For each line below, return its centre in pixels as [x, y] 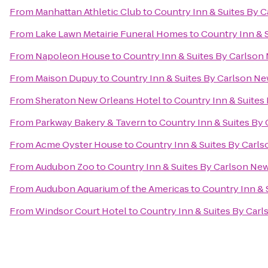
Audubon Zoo [65, 167]
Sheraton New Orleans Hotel [98, 100]
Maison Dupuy [67, 78]
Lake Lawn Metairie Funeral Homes [112, 34]
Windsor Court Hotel [81, 211]
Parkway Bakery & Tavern [91, 122]
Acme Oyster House [79, 144]
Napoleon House [73, 56]
